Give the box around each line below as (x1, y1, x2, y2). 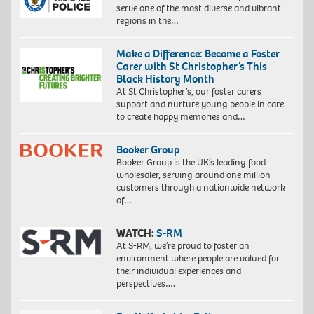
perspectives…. (116, 276, 175, 290)
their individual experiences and (116, 264, 241, 278)
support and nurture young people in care (116, 97, 284, 111)
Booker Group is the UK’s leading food (116, 155, 266, 169)
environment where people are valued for (116, 251, 280, 265)
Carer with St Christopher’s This (116, 58, 267, 74)
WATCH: (116, 225, 154, 240)
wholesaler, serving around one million (116, 168, 271, 182)
